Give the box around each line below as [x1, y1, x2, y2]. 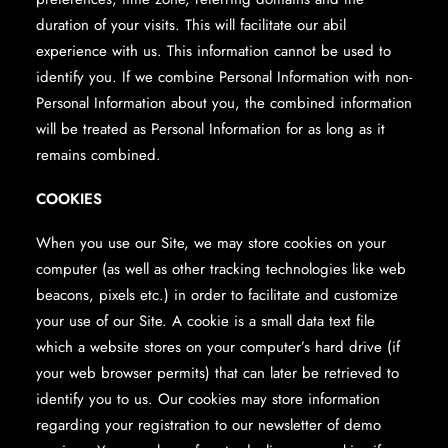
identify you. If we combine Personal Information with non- [36, 66, 412, 88]
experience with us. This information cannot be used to [36, 40, 391, 62]
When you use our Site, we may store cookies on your [36, 232, 386, 254]
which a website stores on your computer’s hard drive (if [36, 336, 400, 358]
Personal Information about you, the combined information [36, 92, 412, 114]
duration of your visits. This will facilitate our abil [36, 14, 346, 36]
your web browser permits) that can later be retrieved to [36, 362, 399, 384]
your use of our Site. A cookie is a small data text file [36, 310, 375, 332]
